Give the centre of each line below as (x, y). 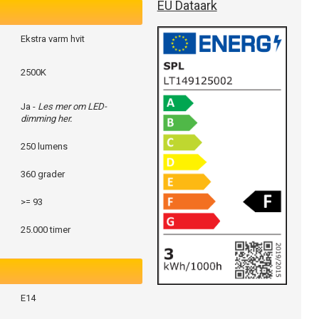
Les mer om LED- (72, 107)
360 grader (43, 174)
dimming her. (46, 119)
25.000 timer (46, 230)
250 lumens (44, 147)
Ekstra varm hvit (53, 39)
